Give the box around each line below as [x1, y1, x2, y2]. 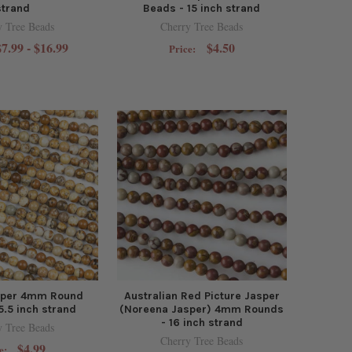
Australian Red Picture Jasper [123, 288, 280, 302]
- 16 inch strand [160, 315, 243, 329]
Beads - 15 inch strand [143, 2, 261, 16]
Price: [169, 42, 199, 57]
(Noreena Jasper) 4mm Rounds [119, 302, 284, 316]
